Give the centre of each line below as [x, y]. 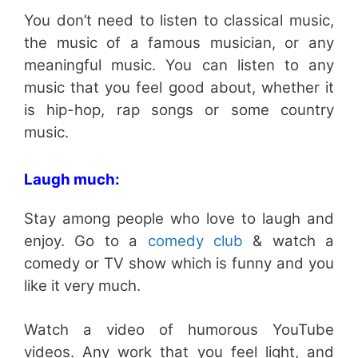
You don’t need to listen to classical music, [179, 20]
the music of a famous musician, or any [179, 42]
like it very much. [82, 285]
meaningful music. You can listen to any [179, 65]
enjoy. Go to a [86, 241]
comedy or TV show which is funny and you [179, 263]
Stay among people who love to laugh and [179, 218]
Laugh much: [72, 179]
